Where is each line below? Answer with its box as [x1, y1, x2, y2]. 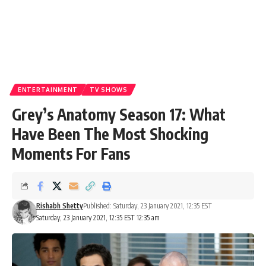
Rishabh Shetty [36, 201, 83, 210]
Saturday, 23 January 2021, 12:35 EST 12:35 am [36, 213, 160, 222]
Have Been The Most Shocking [12, 124, 208, 144]
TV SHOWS [90, 86, 128, 93]
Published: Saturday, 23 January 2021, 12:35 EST [83, 201, 212, 210]
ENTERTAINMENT [18, 86, 78, 93]
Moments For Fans [12, 144, 130, 163]
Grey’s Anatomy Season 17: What [12, 104, 226, 124]
